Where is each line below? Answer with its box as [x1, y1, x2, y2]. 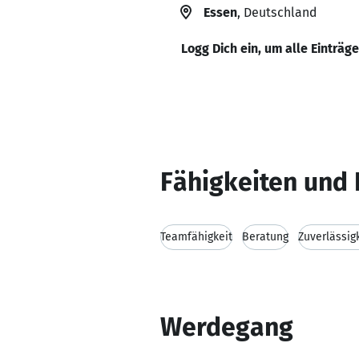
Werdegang [160, 312, 293, 342]
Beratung [242, 230, 288, 244]
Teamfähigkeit [160, 230, 232, 244]
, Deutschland [237, 5, 317, 20]
